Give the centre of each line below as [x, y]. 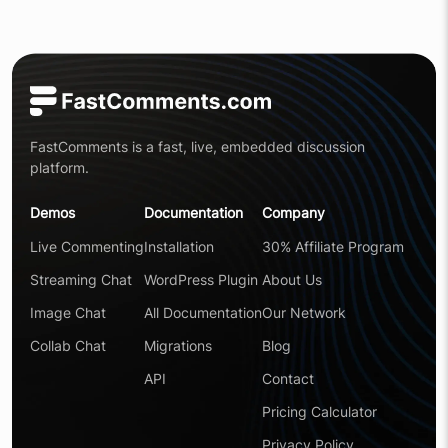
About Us [292, 279]
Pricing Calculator [319, 411]
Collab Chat [68, 345]
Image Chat [68, 312]
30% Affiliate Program [333, 246]
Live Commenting [87, 246]
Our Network [304, 312]
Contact [288, 378]
